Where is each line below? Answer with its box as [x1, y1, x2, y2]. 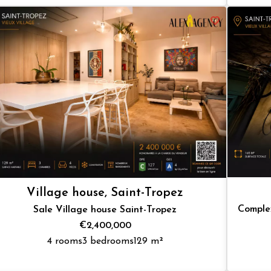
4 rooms [47, 236, 82, 246]
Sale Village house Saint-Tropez [33, 204, 177, 215]
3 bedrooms [82, 236, 134, 246]
